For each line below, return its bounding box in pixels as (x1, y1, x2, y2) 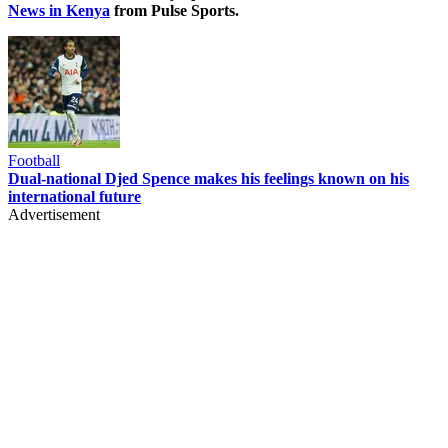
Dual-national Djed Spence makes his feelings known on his (8, 169, 409, 187)
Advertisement (8, 205, 100, 223)
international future (8, 187, 141, 205)
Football (8, 151, 60, 169)
